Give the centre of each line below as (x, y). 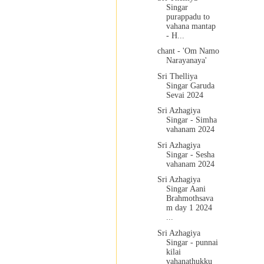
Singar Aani (186, 189)
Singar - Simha (191, 120)
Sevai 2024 (184, 95)
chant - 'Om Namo (188, 51)
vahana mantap (191, 26)
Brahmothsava (189, 199)
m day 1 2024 (189, 208)
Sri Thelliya (177, 76)
